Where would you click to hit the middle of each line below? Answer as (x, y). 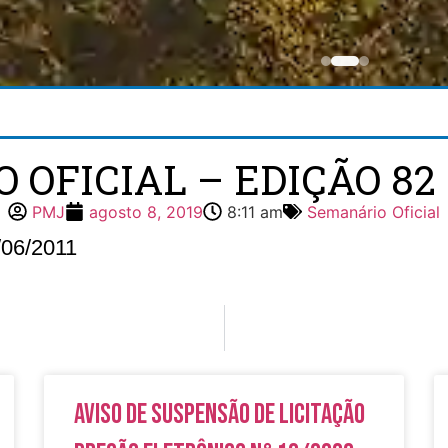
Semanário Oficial (373, 211)
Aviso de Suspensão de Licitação (219, 414)
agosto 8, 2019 (146, 211)
